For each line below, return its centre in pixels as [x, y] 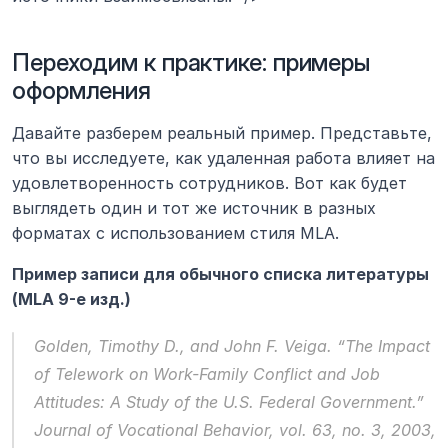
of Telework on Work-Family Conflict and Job [207, 373]
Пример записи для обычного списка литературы [220, 273]
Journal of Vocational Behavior [151, 429]
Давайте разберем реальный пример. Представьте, [222, 132]
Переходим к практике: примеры [191, 62]
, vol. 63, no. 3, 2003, [352, 429]
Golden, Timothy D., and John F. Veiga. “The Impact [232, 345]
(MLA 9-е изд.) [71, 298]
